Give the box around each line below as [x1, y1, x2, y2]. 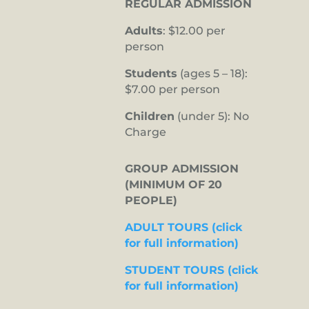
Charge [125, 126, 166, 139]
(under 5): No [175, 110, 249, 123]
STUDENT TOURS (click [125, 263, 258, 277]
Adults [125, 24, 163, 38]
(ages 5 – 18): [177, 67, 248, 81]
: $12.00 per [163, 24, 226, 38]
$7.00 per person [125, 83, 220, 97]
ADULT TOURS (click [125, 221, 242, 235]
